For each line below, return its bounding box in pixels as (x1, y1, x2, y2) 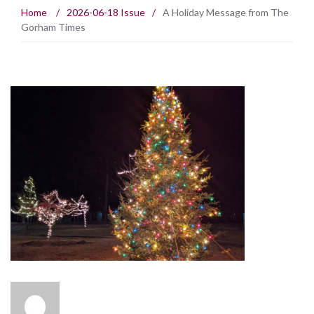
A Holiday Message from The (163, 6, 289, 19)
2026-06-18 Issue (67, 6, 145, 19)
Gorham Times (21, 21, 86, 34)
